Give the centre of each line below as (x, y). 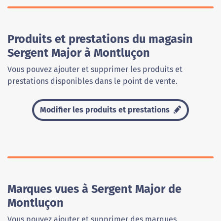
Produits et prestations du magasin (100, 39)
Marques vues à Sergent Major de (94, 189)
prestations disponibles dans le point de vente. (92, 81)
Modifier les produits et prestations (106, 110)
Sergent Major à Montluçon (79, 53)
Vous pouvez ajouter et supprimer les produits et (95, 70)
